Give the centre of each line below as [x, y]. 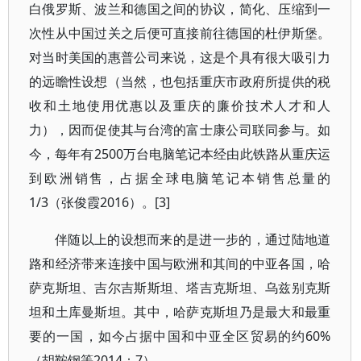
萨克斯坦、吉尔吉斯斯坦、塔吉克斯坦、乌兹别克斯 [180, 288]
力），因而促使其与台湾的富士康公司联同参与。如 [180, 130]
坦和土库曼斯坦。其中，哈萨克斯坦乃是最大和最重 [180, 312]
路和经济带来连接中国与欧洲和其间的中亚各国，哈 [180, 263]
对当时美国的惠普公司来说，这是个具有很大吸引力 [180, 57]
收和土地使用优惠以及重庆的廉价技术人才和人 [180, 106]
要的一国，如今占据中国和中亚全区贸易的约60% [180, 336]
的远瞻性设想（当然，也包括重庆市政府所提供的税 [180, 81]
